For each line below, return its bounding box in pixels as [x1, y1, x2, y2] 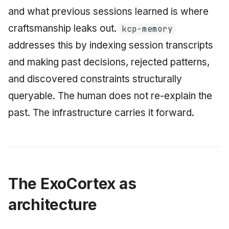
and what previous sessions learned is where [8, 6, 209, 17]
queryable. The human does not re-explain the [8, 90, 212, 102]
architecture [8, 195, 97, 214]
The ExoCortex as [8, 174, 136, 193]
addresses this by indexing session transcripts [8, 39, 213, 51]
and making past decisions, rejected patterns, [8, 56, 210, 68]
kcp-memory [121, 24, 173, 34]
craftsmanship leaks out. [8, 22, 119, 34]
